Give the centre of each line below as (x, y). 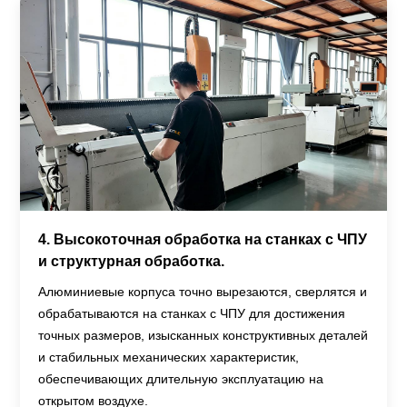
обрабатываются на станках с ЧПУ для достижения (192, 314)
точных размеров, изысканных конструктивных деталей (203, 336)
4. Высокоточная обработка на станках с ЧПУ (203, 240)
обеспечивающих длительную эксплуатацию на (181, 379)
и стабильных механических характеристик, (169, 357)
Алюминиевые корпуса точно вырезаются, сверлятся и (203, 292)
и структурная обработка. (132, 262)
